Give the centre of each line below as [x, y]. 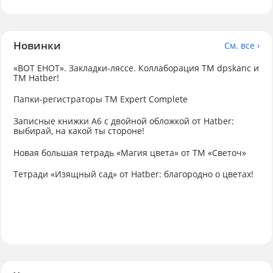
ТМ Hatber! [36, 77]
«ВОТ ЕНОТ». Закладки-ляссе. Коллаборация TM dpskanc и [136, 68]
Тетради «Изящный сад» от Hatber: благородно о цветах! [133, 174]
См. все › [242, 45]
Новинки [37, 46]
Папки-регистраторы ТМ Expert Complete [100, 99]
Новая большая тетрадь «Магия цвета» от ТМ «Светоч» [129, 152]
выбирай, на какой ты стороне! [79, 130]
